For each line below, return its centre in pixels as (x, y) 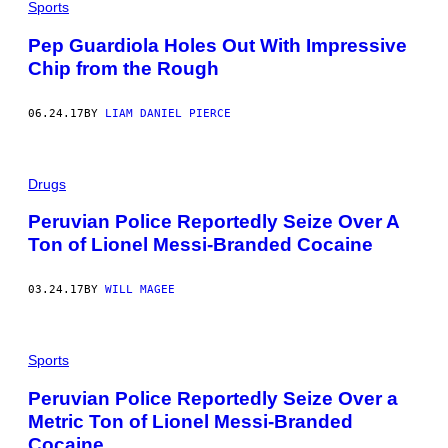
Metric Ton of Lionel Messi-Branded (190, 421)
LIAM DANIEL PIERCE (168, 113)
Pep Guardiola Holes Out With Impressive (217, 45)
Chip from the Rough (123, 68)
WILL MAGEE (140, 290)
